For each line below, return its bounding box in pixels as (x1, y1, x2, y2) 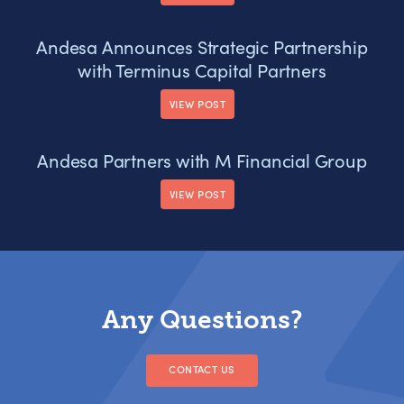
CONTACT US (169, 362, 235, 377)
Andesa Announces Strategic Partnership (36, 33, 368, 60)
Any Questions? (101, 305, 303, 335)
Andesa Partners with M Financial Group (37, 147, 367, 173)
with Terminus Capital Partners (78, 57, 326, 83)
